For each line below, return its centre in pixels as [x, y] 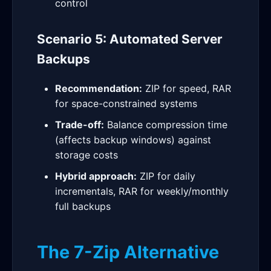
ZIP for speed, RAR [187, 88]
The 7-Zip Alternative [128, 252]
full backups [83, 206]
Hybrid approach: [96, 176]
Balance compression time [166, 125]
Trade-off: [80, 125]
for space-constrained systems [126, 103]
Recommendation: [99, 88]
